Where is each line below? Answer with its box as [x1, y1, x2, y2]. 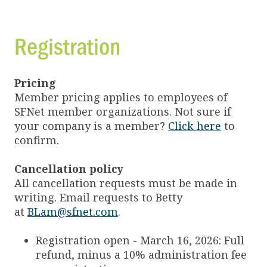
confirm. [14, 133, 59, 148]
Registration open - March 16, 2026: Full [36, 233, 244, 248]
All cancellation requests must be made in [14, 176, 237, 191]
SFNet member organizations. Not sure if [14, 104, 231, 119]
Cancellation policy [14, 162, 123, 176]
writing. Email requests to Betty [14, 190, 182, 205]
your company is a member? [14, 119, 168, 133]
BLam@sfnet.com [27, 204, 118, 219]
